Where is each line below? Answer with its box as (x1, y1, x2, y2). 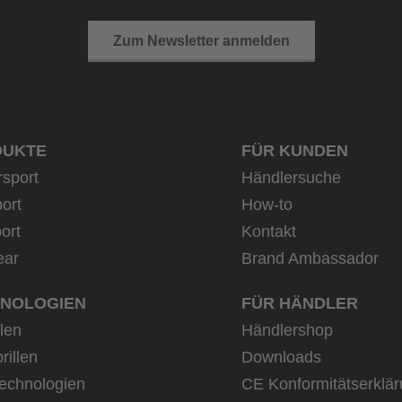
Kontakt (241, 223, 296, 240)
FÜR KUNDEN (241, 142, 348, 160)
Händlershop (241, 321, 333, 339)
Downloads (241, 348, 321, 366)
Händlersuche (241, 169, 341, 187)
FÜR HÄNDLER (241, 294, 358, 312)
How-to (241, 196, 293, 214)
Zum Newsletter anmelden (112, 33, 290, 48)
